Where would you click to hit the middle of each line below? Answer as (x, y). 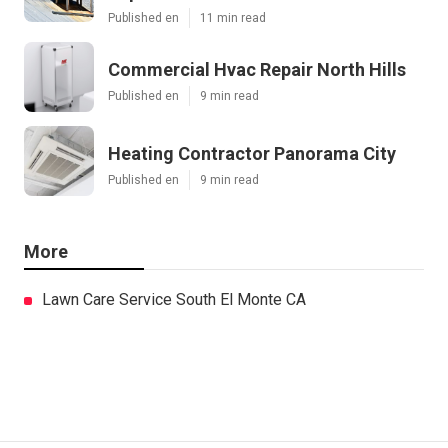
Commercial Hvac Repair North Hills (257, 70)
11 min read (233, 18)
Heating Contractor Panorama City (252, 154)
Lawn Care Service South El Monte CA (174, 300)
